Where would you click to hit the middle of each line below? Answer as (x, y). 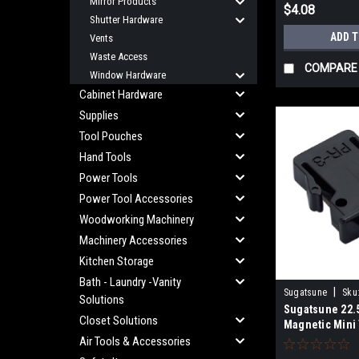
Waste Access (119, 56)
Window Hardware (128, 75)
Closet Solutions (119, 321)
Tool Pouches (111, 136)
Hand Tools (105, 157)
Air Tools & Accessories (135, 341)
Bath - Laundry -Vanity (130, 282)
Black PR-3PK (317, 339)
